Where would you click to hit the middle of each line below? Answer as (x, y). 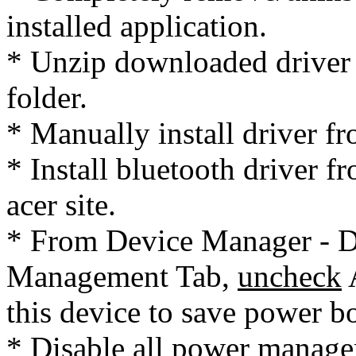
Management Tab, (122, 276)
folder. (47, 97)
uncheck (290, 276)
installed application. (137, 26)
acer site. (61, 205)
